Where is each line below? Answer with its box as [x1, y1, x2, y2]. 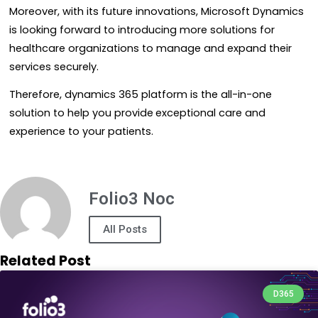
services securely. [9, 60, 99, 75]
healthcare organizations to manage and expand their [9, 41, 292, 56]
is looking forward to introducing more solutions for [9, 23, 275, 38]
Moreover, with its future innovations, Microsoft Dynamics [9, 4, 304, 19]
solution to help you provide [9, 105, 153, 120]
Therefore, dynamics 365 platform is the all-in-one [9, 87, 272, 102]
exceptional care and [155, 105, 265, 120]
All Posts [103, 223, 147, 236]
